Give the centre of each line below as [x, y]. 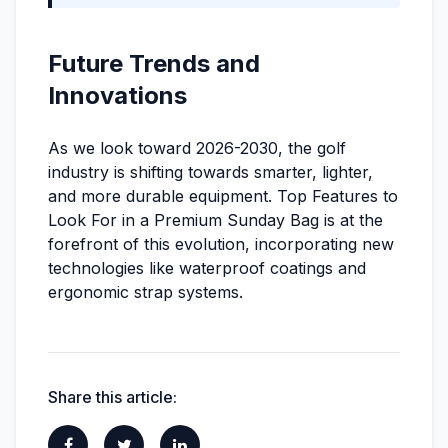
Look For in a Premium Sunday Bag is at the [215, 220]
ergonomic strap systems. [145, 292]
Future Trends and [154, 63]
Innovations [117, 95]
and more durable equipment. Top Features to [223, 196]
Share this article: [112, 397]
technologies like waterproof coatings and [207, 268]
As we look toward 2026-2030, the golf [197, 148]
